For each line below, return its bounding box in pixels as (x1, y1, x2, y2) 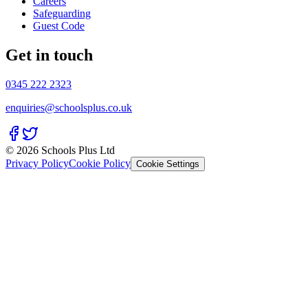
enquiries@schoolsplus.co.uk (5, 102, 132, 114)
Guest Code (33, 20, 85, 32)
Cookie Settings (136, 159, 199, 170)
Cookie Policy (69, 157, 131, 170)
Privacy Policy (5, 157, 69, 170)
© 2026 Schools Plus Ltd (5, 144, 115, 157)
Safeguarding (33, 8, 91, 20)
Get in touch (5, 46, 93, 65)
